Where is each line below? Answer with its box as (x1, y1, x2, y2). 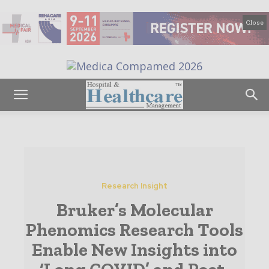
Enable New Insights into (32, 239, 237, 261)
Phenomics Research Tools (26, 219, 243, 241)
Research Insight (101, 181, 168, 192)
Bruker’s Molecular (56, 199, 213, 222)
